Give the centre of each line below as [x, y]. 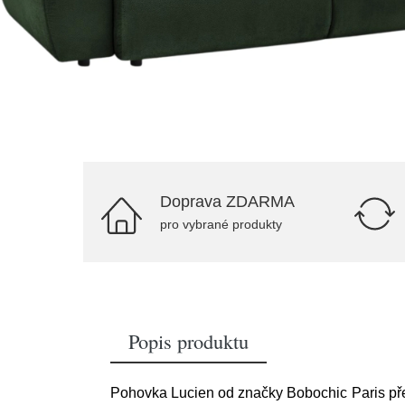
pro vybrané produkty [221, 224]
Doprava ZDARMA [227, 202]
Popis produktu [188, 341]
